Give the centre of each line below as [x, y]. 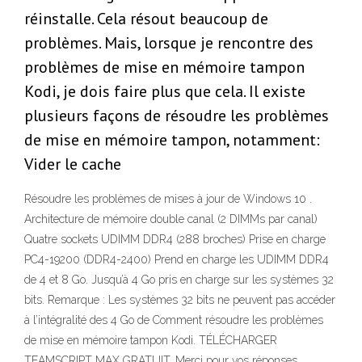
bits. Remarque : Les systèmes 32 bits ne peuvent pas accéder [180, 300]
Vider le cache [73, 164]
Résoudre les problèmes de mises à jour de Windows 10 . [168, 199]
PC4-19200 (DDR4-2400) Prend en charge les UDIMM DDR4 [177, 260]
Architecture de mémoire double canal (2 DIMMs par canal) [171, 219]
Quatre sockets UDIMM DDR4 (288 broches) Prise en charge [175, 240]
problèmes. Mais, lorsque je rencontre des [169, 43]
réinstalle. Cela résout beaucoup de [146, 19]
